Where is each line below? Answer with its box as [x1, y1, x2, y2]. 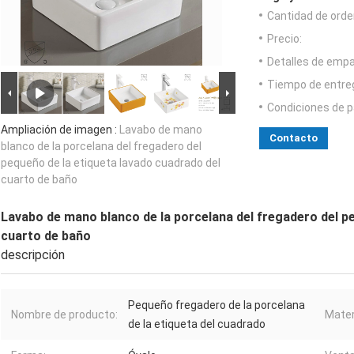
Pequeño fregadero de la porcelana [128, 298, 305, 311]
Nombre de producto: [11, 307, 118, 321]
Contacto [269, 131, 318, 144]
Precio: [267, 32, 302, 45]
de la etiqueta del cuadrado [128, 317, 265, 330]
